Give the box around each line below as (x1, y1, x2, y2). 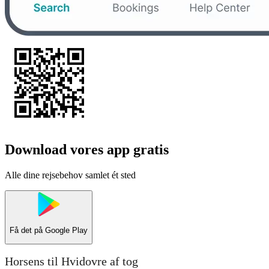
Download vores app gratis (5, 141, 169, 157)
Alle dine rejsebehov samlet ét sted (5, 169, 136, 180)
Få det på (10, 226, 45, 235)
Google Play (45, 226, 88, 235)
